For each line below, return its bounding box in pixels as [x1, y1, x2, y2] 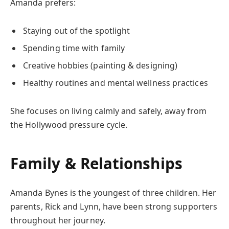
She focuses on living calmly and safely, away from [10, 105, 207, 117]
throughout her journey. [10, 215, 105, 226]
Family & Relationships [10, 153, 182, 174]
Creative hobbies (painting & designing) [23, 60, 178, 72]
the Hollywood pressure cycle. [10, 119, 128, 131]
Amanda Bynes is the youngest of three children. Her [10, 187, 217, 199]
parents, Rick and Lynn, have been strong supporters [10, 201, 218, 213]
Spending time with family [23, 42, 125, 54]
